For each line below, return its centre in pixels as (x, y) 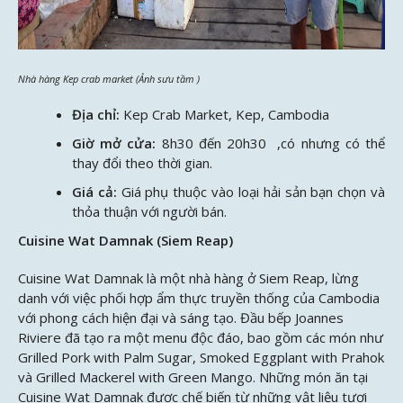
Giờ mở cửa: (114, 143)
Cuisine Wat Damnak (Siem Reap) (125, 241)
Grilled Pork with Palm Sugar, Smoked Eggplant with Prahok (201, 357)
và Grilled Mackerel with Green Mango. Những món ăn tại (193, 376)
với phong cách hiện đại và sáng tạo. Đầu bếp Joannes (181, 317)
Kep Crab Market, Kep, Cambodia (226, 115)
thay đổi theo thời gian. (142, 163)
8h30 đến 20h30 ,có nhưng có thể (273, 143)
